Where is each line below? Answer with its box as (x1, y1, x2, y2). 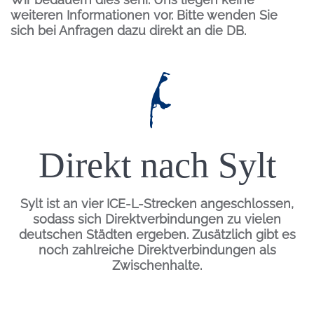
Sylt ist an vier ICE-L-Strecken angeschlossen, (20, 196, 294, 212)
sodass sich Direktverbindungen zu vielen (33, 212, 281, 227)
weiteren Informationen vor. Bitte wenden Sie (11, 8, 278, 23)
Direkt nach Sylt (38, 145, 276, 186)
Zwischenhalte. (112, 258, 202, 273)
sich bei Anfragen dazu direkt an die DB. (11, 23, 246, 39)
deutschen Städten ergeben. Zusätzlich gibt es (18, 227, 296, 243)
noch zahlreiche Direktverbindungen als (38, 243, 276, 258)
